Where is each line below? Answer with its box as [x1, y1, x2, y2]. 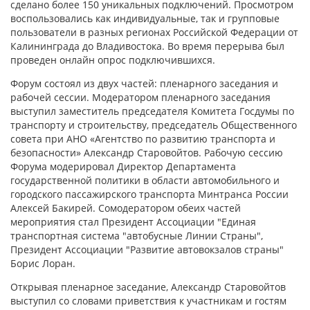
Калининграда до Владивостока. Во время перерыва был [10, 39, 284, 53]
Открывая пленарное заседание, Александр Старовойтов [10, 280, 286, 293]
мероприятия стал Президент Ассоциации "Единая [10, 215, 256, 228]
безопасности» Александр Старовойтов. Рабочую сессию [10, 146, 283, 159]
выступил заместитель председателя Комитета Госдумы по [10, 104, 294, 118]
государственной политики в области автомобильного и [10, 174, 280, 187]
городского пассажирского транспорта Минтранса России [10, 188, 289, 201]
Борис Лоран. [10, 257, 75, 270]
